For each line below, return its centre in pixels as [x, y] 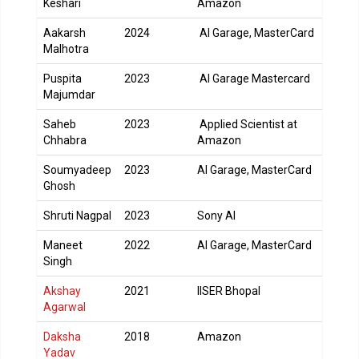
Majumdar [69, 95]
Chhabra [65, 140]
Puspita [63, 79]
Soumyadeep [77, 170]
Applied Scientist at [247, 124]
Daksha [62, 337]
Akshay [62, 291]
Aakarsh [65, 33]
